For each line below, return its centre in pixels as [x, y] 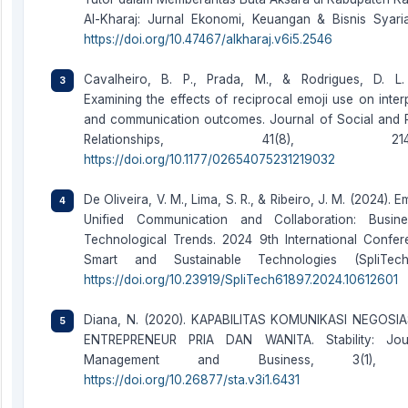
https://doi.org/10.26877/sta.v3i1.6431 [192, 380]
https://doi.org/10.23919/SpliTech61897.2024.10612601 [241, 280]
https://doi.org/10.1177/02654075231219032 [209, 160]
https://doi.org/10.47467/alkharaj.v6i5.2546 [208, 40]
